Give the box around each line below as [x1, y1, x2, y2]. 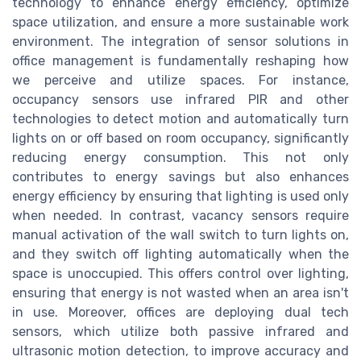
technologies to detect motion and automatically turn [12, 111, 349, 127]
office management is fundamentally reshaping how [12, 53, 349, 69]
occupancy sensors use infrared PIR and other [12, 92, 349, 108]
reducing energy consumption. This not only [12, 150, 349, 166]
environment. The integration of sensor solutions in [12, 34, 349, 50]
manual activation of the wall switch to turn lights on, [12, 227, 349, 243]
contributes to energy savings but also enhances [12, 169, 349, 185]
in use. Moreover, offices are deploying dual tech [12, 305, 349, 321]
